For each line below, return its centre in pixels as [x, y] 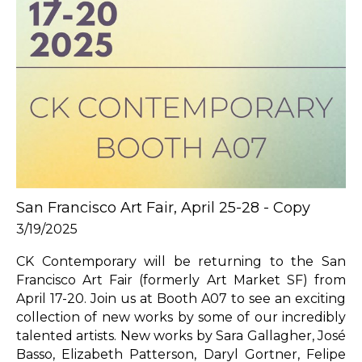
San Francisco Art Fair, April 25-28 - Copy [163, 207]
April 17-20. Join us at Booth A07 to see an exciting [181, 298]
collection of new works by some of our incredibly [181, 317]
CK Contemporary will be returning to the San [181, 261]
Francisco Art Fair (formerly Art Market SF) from [181, 280]
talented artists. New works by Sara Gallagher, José [181, 335]
